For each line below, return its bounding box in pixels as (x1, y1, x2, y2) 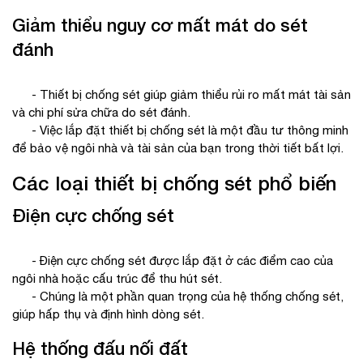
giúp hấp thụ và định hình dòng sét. (12, 307, 204, 322)
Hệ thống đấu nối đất (12, 338, 188, 360)
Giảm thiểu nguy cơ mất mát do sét (12, 15, 308, 36)
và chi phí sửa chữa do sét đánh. (12, 105, 190, 120)
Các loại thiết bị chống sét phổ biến (12, 172, 336, 195)
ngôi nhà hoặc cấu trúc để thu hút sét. (12, 271, 222, 286)
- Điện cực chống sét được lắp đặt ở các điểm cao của (12, 254, 333, 268)
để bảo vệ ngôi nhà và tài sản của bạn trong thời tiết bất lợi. (12, 141, 344, 156)
